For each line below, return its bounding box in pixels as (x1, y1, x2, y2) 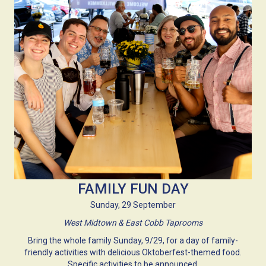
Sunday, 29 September (90, 199, 176, 210)
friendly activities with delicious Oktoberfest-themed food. (24, 247, 242, 257)
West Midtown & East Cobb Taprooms (64, 217, 202, 227)
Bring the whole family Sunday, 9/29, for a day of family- (28, 235, 238, 245)
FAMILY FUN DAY (77, 180, 189, 197)
